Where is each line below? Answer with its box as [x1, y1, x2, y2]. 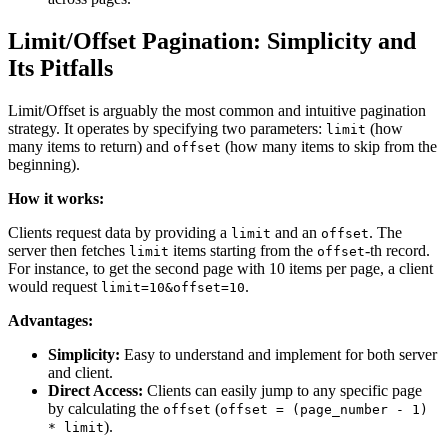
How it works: [8, 189, 104, 207]
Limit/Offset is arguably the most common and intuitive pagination [8, 101, 426, 119]
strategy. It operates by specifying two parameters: [8, 119, 326, 137]
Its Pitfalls [8, 54, 113, 81]
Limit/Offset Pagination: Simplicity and [8, 27, 416, 54]
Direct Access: [48, 381, 143, 399]
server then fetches [8, 241, 129, 259]
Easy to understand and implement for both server [120, 345, 437, 363]
